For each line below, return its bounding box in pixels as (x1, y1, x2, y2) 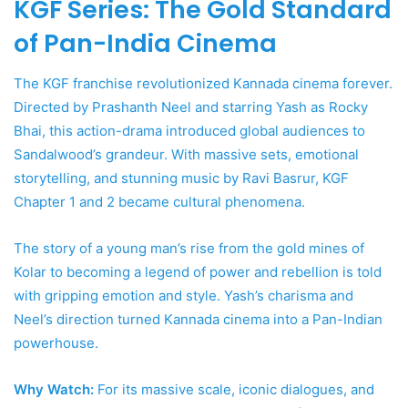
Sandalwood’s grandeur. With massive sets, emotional (14, 146, 359, 164)
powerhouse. (14, 334, 98, 352)
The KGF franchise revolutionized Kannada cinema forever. (14, 75, 393, 93)
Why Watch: (14, 381, 94, 399)
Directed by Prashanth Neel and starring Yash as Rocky (14, 98, 368, 117)
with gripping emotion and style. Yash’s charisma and (14, 287, 353, 305)
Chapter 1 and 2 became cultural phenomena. (14, 193, 305, 211)
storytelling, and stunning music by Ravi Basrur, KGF (14, 169, 349, 188)
